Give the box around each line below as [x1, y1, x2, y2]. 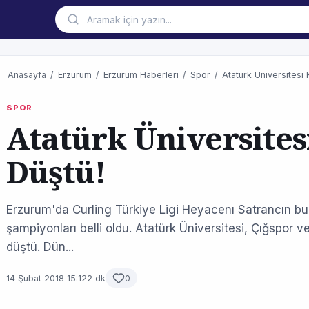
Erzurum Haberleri [103, 70, 179, 80]
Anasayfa [8, 70, 46, 80]
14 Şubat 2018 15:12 [6, 272, 87, 283]
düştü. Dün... [6, 240, 74, 254]
